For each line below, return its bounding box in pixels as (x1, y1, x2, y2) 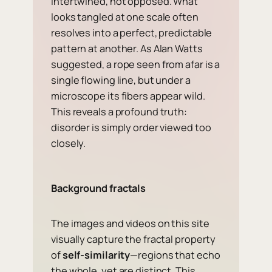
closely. (51, 136, 86, 150)
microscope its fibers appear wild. (51, 89, 205, 103)
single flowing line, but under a (51, 73, 191, 87)
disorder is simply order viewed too (51, 120, 211, 134)
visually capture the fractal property (51, 232, 216, 246)
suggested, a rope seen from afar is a (51, 57, 220, 71)
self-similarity (62, 248, 131, 262)
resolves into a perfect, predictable (51, 25, 212, 39)
